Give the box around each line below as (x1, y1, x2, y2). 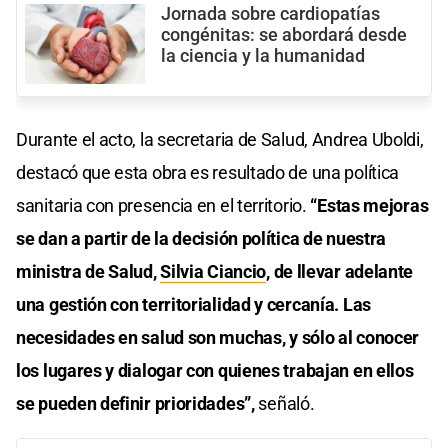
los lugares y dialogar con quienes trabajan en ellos (16, 360, 414, 382)
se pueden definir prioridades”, (16, 393, 259, 415)
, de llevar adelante (266, 261, 414, 283)
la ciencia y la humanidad (161, 46, 365, 67)
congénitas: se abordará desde (161, 25, 407, 46)
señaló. (258, 393, 315, 415)
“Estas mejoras (306, 195, 429, 217)
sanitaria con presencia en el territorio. (16, 195, 307, 217)
